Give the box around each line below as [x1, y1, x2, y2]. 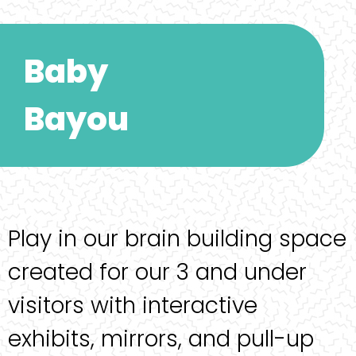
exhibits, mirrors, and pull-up [8, 323, 314, 354]
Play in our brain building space [8, 223, 346, 254]
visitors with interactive [8, 290, 257, 321]
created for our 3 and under [8, 257, 307, 288]
